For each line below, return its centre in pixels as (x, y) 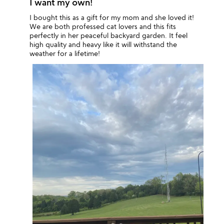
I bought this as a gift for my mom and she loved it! (112, 17)
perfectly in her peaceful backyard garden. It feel (109, 35)
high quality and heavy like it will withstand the (103, 44)
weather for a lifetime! (65, 53)
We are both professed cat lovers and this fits (103, 26)
